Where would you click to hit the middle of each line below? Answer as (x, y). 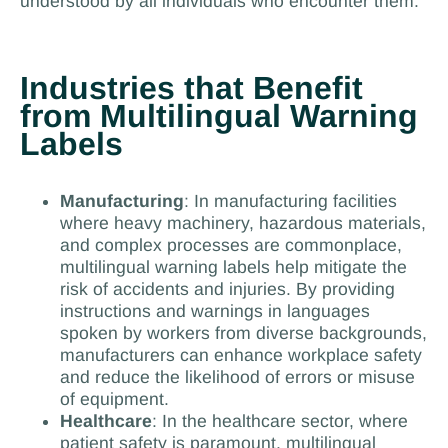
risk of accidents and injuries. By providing (227, 288)
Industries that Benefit (191, 87)
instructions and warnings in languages (214, 310)
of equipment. (114, 398)
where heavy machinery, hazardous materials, (242, 222)
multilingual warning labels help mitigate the (233, 266)
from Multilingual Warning (218, 115)
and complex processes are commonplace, (230, 244)
